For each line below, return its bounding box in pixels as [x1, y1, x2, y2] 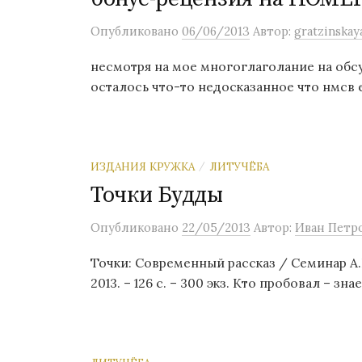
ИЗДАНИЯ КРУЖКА [90, 159, 195, 174]
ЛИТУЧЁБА [209, 159, 269, 174]
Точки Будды [90, 181, 223, 209]
